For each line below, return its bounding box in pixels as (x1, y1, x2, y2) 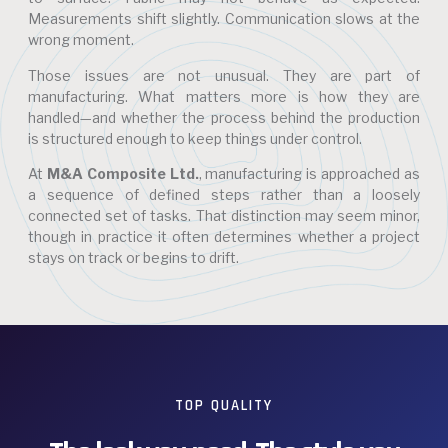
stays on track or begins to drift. (28, 249, 239, 267)
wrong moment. (28, 31, 134, 49)
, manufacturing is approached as (198, 165, 421, 183)
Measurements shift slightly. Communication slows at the (28, 10, 420, 28)
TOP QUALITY (175, 395, 273, 415)
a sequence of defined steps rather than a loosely (28, 186, 420, 204)
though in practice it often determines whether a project (28, 228, 420, 246)
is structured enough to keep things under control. (28, 129, 362, 147)
